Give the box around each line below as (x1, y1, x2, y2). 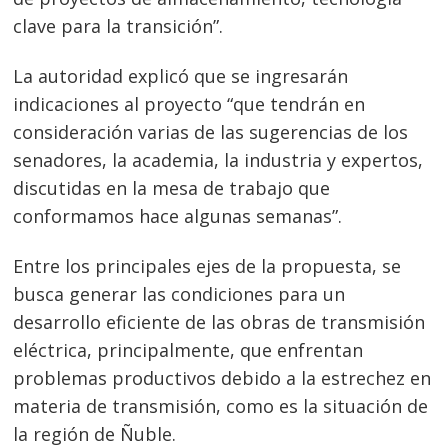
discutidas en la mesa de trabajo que (13, 176, 331, 201)
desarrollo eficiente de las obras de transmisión (13, 309, 426, 334)
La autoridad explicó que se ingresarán (13, 64, 349, 89)
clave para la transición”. (13, 14, 224, 39)
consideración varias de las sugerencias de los (13, 120, 409, 145)
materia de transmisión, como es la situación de (13, 393, 429, 418)
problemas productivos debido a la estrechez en (13, 365, 432, 390)
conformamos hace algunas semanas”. (13, 204, 343, 229)
